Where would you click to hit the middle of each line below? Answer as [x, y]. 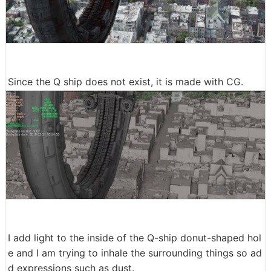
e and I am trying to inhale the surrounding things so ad [135, 253]
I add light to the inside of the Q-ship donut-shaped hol [135, 238]
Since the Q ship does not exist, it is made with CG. [126, 81]
